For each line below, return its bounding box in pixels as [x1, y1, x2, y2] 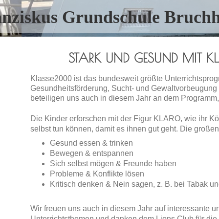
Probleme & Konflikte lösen [49, 169, 144, 178]
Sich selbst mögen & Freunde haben [49, 159, 176, 168]
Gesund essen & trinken [49, 138, 133, 147]
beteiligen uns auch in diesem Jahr [30, 94, 151, 103]
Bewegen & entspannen [49, 149, 133, 157]
